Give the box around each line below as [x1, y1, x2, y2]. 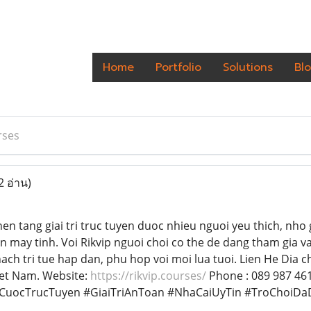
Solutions [223, 59, 273, 76]
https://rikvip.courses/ [90, 268, 206, 283]
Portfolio [155, 59, 201, 76]
